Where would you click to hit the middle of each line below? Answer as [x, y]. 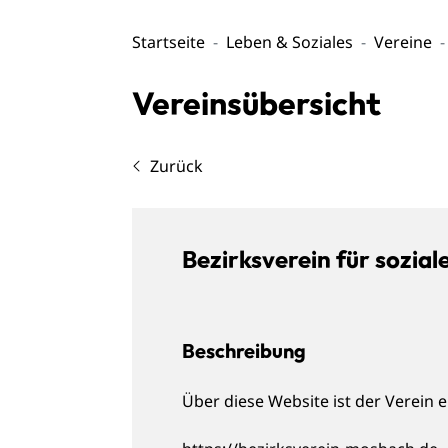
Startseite [168, 42]
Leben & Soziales [289, 42]
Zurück [176, 166]
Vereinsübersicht [256, 103]
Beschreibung [244, 351]
